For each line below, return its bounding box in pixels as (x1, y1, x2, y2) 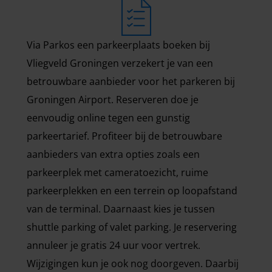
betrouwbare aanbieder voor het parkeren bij (27, 75, 235, 88)
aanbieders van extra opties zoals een (27, 148, 200, 161)
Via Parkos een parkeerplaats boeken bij (27, 38, 210, 52)
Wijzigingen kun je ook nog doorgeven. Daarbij (27, 257, 239, 270)
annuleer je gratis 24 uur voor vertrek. (27, 239, 200, 252)
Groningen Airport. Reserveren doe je (27, 93, 199, 106)
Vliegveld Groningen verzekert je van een (27, 56, 213, 70)
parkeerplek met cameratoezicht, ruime (27, 166, 208, 179)
